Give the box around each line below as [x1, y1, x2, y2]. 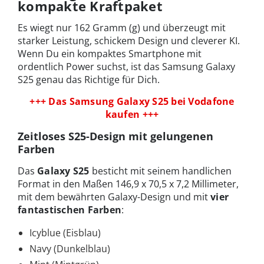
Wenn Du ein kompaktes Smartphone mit [18, 47, 202, 60]
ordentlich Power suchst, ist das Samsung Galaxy [18, 60, 235, 73]
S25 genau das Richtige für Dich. [18, 72, 160, 86]
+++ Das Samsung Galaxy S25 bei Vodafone [29, 94, 235, 108]
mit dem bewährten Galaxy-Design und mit [18, 190, 210, 203]
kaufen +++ [105, 107, 159, 121]
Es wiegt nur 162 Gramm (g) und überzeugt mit [18, 21, 226, 34]
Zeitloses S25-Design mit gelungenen [18, 128, 213, 143]
